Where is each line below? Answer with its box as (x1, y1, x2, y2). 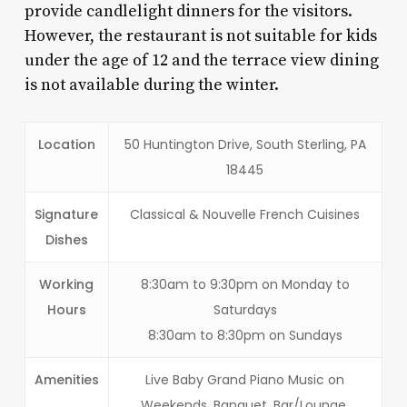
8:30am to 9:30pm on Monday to (140, 274, 350, 293)
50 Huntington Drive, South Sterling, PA (124, 134, 366, 154)
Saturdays (213, 300, 277, 319)
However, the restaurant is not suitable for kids (24, 25, 377, 46)
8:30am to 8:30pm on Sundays (147, 325, 342, 344)
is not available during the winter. (24, 74, 283, 95)
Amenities (34, 370, 99, 389)
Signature (35, 204, 99, 223)
